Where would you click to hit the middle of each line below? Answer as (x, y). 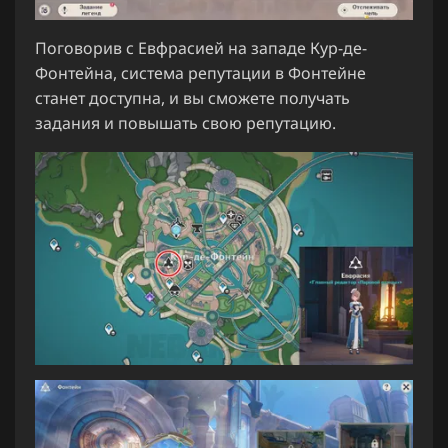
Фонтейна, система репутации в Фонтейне (200, 73)
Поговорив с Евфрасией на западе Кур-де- (201, 48)
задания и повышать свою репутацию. (185, 123)
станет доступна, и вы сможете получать (192, 98)
